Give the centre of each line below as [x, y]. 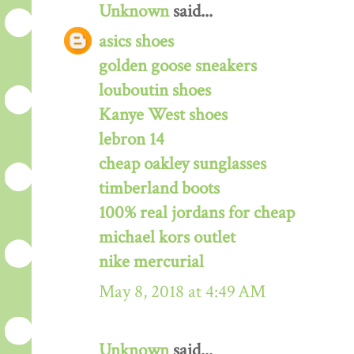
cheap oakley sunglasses [183, 164]
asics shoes [136, 42]
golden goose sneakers [178, 66]
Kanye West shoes [163, 115]
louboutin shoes [155, 91]
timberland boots [159, 189]
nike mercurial [151, 262]
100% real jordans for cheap [197, 213]
